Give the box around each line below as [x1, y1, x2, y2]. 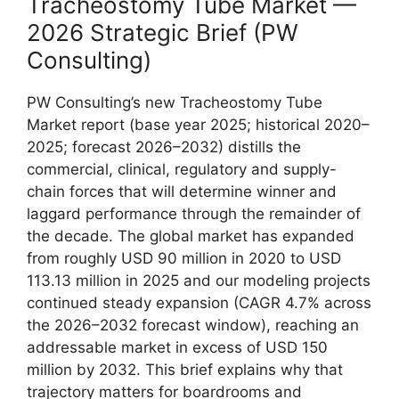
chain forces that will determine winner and [27, 182, 337, 200]
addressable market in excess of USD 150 [27, 338, 328, 356]
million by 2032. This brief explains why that [27, 360, 343, 379]
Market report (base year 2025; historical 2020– [27, 115, 370, 134]
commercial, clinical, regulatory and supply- [27, 159, 337, 178]
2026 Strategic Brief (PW [27, 18, 298, 46]
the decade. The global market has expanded [27, 226, 354, 245]
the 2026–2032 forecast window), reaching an [27, 315, 359, 334]
